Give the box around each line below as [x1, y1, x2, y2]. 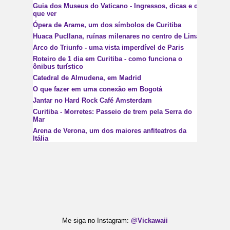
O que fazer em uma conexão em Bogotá [33, 85, 162, 93]
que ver [33, 9, 56, 17]
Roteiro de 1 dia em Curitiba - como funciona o [33, 54, 182, 63]
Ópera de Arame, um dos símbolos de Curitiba [33, 21, 181, 29]
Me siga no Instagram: [62, 216, 131, 224]
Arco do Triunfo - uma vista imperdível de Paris [33, 43, 184, 51]
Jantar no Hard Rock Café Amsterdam [33, 96, 152, 104]
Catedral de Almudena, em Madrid [33, 73, 141, 82]
